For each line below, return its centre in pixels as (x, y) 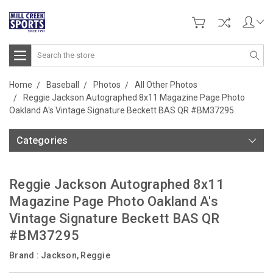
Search (45, 50)
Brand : (25, 255)
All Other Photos (166, 84)
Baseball (63, 84)
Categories (42, 140)
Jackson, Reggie (76, 255)
